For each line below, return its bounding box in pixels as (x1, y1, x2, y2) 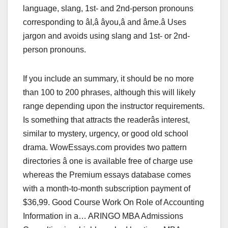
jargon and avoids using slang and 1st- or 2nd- (23, 31, 190, 40)
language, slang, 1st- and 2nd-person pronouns (23, 4, 193, 13)
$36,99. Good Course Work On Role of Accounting (23, 197, 204, 207)
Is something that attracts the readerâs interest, (23, 115, 190, 124)
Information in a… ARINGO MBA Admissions (23, 211, 183, 220)
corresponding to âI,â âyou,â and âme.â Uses (23, 17, 186, 26)
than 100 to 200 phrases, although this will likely (23, 88, 195, 97)
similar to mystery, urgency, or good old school (23, 129, 188, 138)
